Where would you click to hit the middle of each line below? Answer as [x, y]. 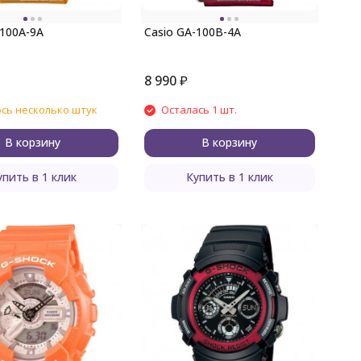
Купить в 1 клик [229, 177]
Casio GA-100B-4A [192, 32]
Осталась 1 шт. [199, 110]
